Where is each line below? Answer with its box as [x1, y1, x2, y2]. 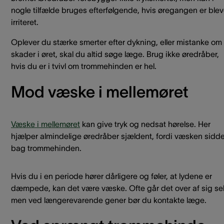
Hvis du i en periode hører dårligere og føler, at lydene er [11, 171, 212, 180]
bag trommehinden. [11, 143, 81, 152]
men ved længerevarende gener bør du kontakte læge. [11, 195, 206, 204]
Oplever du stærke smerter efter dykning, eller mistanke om [11, 37, 222, 46]
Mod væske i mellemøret [11, 83, 188, 100]
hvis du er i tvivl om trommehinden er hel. [11, 61, 156, 70]
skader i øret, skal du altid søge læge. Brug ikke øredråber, [11, 49, 219, 58]
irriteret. [11, 17, 38, 26]
